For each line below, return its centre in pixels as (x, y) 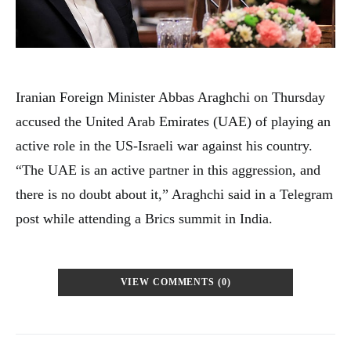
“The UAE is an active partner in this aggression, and (168, 170)
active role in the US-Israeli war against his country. (164, 146)
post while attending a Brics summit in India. (144, 219)
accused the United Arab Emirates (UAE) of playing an (173, 122)
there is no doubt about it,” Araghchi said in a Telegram (174, 195)
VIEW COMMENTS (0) (175, 283)
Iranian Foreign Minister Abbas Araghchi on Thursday (170, 98)
